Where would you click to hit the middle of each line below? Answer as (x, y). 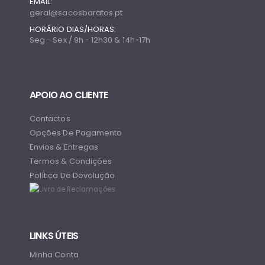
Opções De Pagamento (76, 132)
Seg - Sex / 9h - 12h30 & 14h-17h (90, 40)
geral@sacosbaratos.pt (76, 13)
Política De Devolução (72, 175)
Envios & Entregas (64, 147)
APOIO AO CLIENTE (69, 95)
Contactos (50, 118)
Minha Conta (54, 255)
